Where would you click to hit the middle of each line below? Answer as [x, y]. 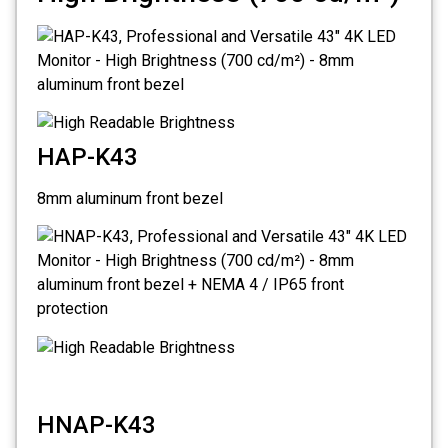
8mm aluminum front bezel [130, 199]
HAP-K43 [87, 157]
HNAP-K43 [96, 424]
